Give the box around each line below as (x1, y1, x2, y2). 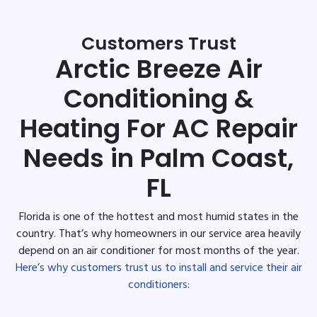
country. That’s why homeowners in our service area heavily (16, 224, 301, 243)
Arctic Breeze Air (54, 51, 263, 86)
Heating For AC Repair (19, 110, 298, 146)
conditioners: (127, 275, 190, 294)
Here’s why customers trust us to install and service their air (15, 258, 302, 277)
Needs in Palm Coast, (23, 140, 294, 175)
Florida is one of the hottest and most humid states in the (18, 207, 299, 226)
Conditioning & (63, 81, 254, 116)
